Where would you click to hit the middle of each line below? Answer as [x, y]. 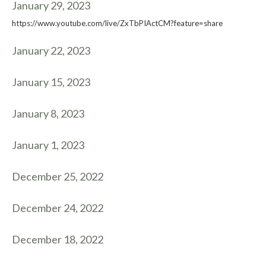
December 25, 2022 [58, 176]
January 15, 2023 [51, 82]
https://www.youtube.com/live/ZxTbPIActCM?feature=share [117, 23]
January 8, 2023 [48, 113]
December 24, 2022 [58, 208]
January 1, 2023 [48, 145]
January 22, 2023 [51, 50]
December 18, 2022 [58, 239]
